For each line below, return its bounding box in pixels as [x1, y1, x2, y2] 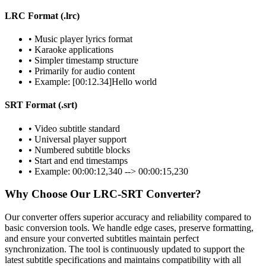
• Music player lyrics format [28, 34, 132, 45]
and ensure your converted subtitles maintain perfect [5, 233, 199, 244]
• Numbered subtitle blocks [28, 144, 130, 155]
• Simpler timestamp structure [28, 55, 138, 66]
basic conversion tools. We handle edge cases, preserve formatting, [5, 223, 254, 233]
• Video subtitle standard [28, 123, 120, 134]
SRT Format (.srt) [5, 100, 77, 110]
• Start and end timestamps [28, 155, 128, 166]
